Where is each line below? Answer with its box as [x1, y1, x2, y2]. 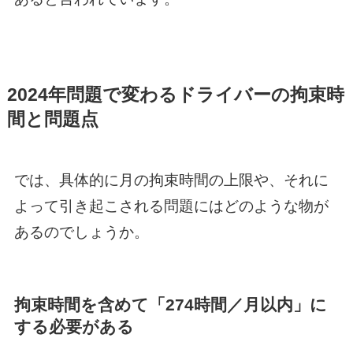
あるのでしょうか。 [13, 224, 149, 241]
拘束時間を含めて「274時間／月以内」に [13, 295, 327, 314]
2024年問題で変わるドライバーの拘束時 [6, 85, 344, 106]
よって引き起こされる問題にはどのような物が [13, 198, 329, 215]
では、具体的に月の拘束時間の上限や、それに [13, 172, 329, 189]
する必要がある [13, 318, 134, 336]
